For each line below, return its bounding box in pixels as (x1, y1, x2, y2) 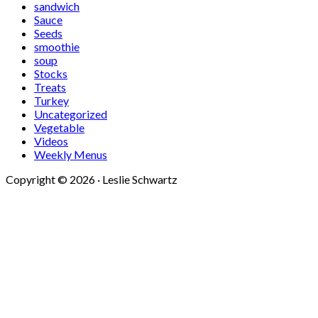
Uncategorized (34, 107, 107, 121)
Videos (34, 134, 68, 148)
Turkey (34, 94, 69, 108)
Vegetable (34, 121, 84, 135)
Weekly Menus (34, 148, 107, 162)
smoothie (34, 40, 79, 54)
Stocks (34, 67, 67, 81)
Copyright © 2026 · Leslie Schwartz (6, 172, 177, 187)
